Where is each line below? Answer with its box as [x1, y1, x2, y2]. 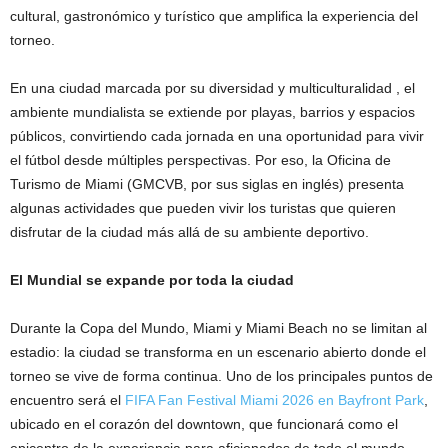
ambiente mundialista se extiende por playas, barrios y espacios [10, 103, 415, 120]
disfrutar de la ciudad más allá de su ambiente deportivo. [10, 223, 373, 240]
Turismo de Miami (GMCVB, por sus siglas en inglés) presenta [10, 175, 404, 192]
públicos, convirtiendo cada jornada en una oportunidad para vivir [10, 127, 424, 144]
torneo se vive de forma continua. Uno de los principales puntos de [10, 367, 433, 384]
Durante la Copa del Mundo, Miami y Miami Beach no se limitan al [10, 319, 427, 336]
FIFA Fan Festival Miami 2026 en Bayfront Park [125, 391, 424, 408]
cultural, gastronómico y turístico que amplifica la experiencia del [10, 7, 418, 24]
